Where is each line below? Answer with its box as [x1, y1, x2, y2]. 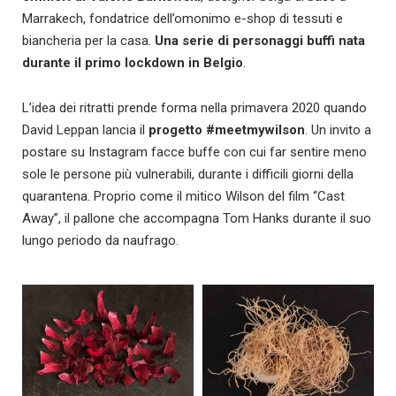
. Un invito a [305, 121, 371, 138]
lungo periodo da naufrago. [22, 232, 179, 248]
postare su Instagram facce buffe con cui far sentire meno [22, 143, 367, 160]
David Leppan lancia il [22, 121, 148, 138]
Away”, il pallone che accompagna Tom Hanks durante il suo [22, 209, 371, 226]
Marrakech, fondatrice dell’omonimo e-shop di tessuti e [22, 10, 343, 27]
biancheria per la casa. [22, 32, 155, 49]
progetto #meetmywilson [148, 121, 305, 138]
